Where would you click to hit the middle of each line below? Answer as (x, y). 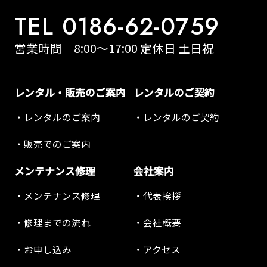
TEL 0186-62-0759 (117, 26)
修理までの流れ (57, 222)
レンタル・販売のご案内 (70, 92)
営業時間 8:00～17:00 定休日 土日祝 (114, 48)
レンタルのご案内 (62, 117)
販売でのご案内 (57, 143)
